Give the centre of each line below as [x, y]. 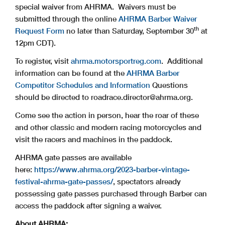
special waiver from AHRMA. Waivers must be [95, 6]
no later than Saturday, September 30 [129, 30]
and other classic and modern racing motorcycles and [108, 127]
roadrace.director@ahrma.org [141, 97]
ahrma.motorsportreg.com [116, 61]
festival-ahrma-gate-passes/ [64, 181]
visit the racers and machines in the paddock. [94, 139]
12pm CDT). [35, 42]
